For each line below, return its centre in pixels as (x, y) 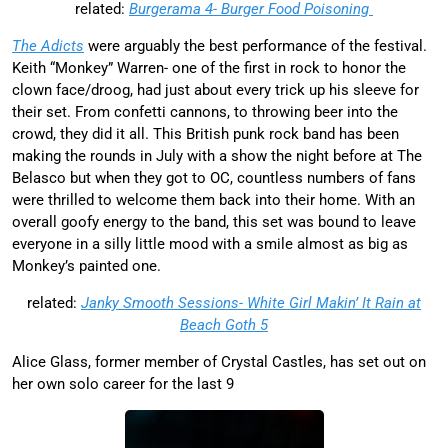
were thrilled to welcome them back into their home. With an (213, 199)
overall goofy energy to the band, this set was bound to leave (214, 221)
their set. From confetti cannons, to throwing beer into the (205, 111)
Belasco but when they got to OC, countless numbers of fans (214, 177)
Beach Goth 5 (224, 324)
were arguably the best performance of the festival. (255, 45)
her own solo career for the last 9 (123, 383)
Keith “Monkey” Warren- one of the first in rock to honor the (209, 67)
